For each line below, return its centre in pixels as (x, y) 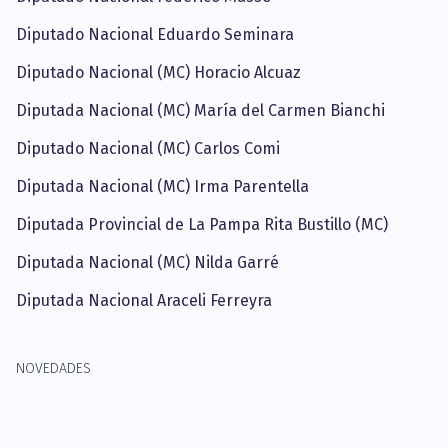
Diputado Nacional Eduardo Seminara (155, 34)
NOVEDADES (53, 368)
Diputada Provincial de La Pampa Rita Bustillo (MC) (202, 224)
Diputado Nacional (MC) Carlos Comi (148, 148)
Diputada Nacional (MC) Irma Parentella (162, 186)
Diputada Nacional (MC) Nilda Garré (147, 262)
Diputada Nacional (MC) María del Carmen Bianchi (200, 110)
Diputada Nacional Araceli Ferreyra (144, 300)
